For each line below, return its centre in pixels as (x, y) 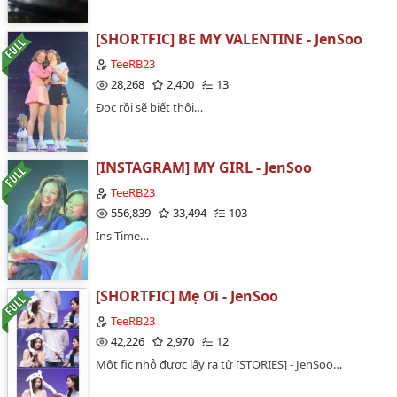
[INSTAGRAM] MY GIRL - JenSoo (204, 167)
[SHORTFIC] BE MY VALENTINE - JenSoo (229, 39)
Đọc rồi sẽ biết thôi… (149, 107)
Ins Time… (122, 235)
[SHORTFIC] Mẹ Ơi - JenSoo (187, 296)
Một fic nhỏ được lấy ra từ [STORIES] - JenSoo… (219, 364)
